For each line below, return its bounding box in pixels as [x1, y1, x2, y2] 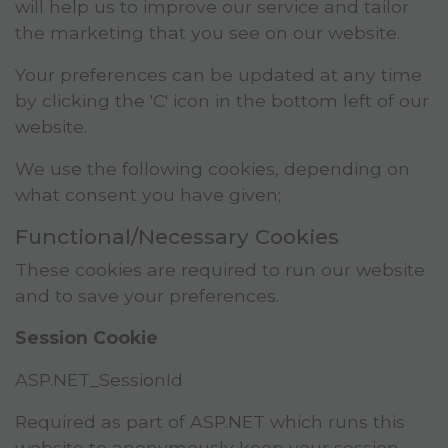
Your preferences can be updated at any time [15, 64, 422, 86]
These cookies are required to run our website [15, 259, 425, 281]
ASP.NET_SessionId [15, 369, 183, 391]
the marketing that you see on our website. [15, 22, 400, 44]
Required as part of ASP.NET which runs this [15, 411, 405, 433]
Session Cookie [15, 327, 158, 349]
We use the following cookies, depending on [15, 158, 410, 180]
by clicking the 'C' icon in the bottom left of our [15, 90, 429, 112]
